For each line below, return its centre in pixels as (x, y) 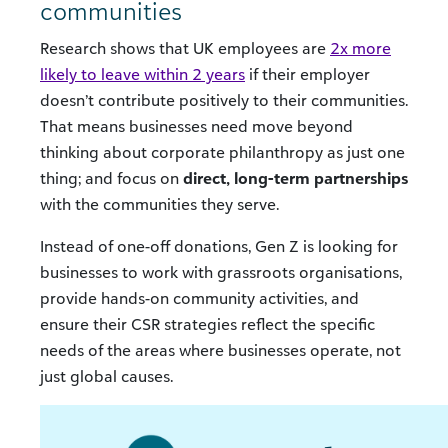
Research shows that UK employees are (185, 48)
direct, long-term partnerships (295, 178)
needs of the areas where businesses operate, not (220, 350)
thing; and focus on (111, 178)
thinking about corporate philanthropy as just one (222, 152)
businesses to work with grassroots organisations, (221, 272)
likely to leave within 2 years (142, 74)
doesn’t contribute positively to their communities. (224, 100)
